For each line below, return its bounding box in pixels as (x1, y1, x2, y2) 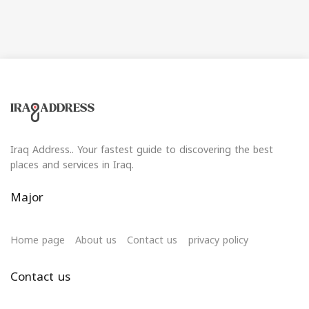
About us (75, 230, 117, 250)
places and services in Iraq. (10, 156, 134, 175)
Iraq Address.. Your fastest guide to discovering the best (10, 141, 273, 160)
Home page (10, 230, 65, 250)
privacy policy (188, 230, 248, 250)
